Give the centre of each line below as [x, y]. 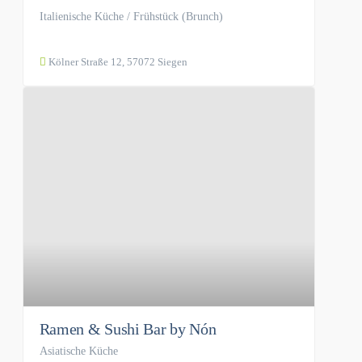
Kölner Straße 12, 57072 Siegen [116, 62]
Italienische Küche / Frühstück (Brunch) [131, 17]
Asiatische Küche [78, 351]
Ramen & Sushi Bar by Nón [128, 328]
